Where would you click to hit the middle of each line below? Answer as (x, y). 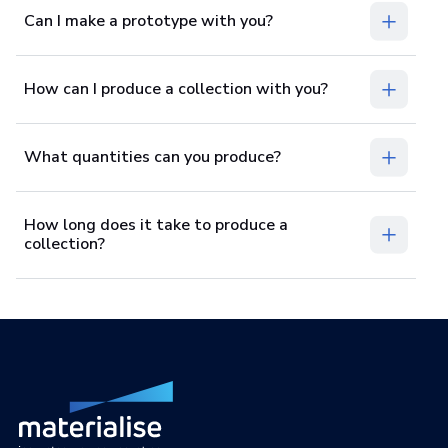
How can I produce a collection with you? (176, 88)
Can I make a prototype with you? (148, 20)
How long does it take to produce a (156, 224)
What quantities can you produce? (152, 156)
